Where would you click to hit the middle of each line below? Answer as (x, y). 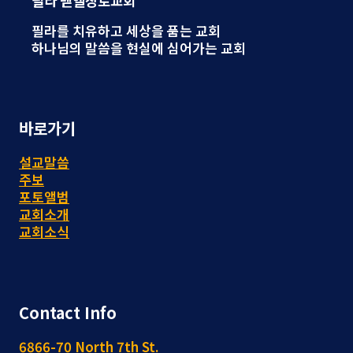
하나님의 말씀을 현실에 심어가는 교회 (139, 48)
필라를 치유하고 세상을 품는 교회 (126, 31)
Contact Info (68, 313)
